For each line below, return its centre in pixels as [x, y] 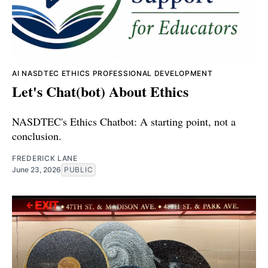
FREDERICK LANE [45, 158]
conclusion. [37, 135]
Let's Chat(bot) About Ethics [100, 91]
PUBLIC [79, 169]
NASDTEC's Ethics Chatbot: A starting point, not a [124, 121]
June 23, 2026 [36, 169]
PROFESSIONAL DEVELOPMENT [153, 73]
